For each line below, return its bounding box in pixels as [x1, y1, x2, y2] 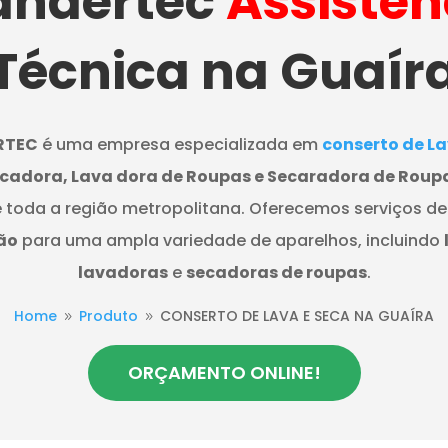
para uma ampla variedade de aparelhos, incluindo [17, 228, 444, 252]
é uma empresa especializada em [37, 132, 322, 156]
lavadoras [77, 260, 168, 284]
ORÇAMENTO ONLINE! [127, 359, 321, 385]
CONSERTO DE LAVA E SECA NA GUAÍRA [160, 306, 434, 327]
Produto [79, 306, 138, 327]
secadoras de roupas [185, 260, 367, 284]
